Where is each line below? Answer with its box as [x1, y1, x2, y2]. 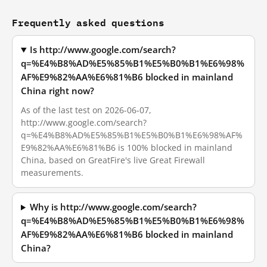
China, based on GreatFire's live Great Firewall [21, 154, 205, 166]
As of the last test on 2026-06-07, [21, 104, 151, 116]
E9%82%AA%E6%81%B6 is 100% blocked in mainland [21, 142, 232, 153]
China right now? [21, 85, 94, 97]
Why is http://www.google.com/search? [30, 201, 197, 213]
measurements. [21, 167, 83, 178]
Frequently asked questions [12, 14, 164, 30]
